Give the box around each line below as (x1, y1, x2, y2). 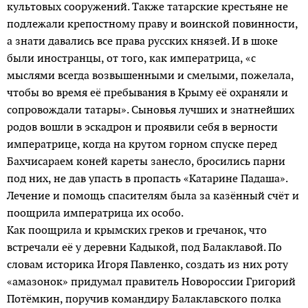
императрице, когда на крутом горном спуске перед (7, 136, 277, 151)
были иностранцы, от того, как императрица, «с (7, 50, 256, 65)
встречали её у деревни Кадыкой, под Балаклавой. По (7, 239, 282, 254)
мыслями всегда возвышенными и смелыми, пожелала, (7, 67, 294, 82)
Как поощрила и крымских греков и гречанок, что (7, 222, 267, 237)
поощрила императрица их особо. (7, 205, 184, 220)
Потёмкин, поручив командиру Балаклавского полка (7, 291, 281, 306)
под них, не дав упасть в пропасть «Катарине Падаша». (7, 170, 287, 186)
